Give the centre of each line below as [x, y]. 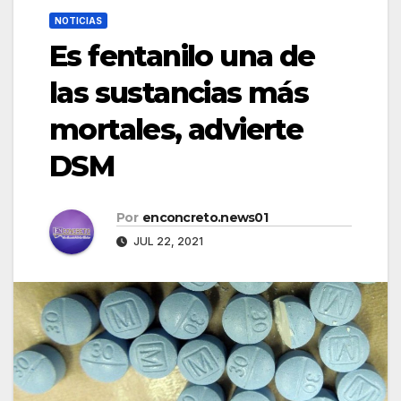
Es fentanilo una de [182, 55]
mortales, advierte [176, 129]
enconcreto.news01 [205, 217]
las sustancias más [179, 92]
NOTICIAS [78, 20]
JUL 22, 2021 [167, 241]
